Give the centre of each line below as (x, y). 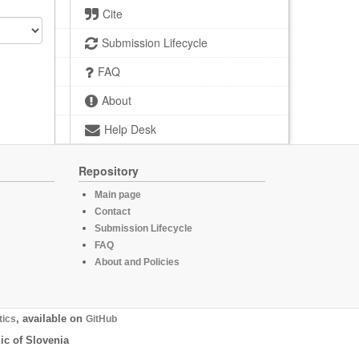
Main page (118, 195)
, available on (50, 319)
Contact (113, 212)
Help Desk (130, 129)
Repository (109, 171)
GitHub (101, 319)
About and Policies (137, 262)
